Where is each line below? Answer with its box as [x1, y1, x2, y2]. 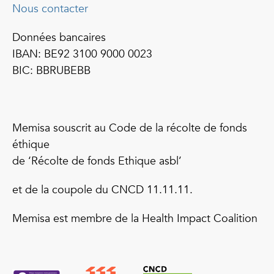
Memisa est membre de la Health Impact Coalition [12, 211, 257, 226]
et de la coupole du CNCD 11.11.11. [12, 182, 193, 198]
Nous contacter [12, 1, 88, 17]
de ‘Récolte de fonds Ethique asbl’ [12, 154, 182, 169]
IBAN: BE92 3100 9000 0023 [12, 46, 152, 62]
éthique [12, 137, 50, 152]
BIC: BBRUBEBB [12, 63, 91, 78]
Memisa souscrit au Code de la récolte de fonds [12, 120, 247, 136]
